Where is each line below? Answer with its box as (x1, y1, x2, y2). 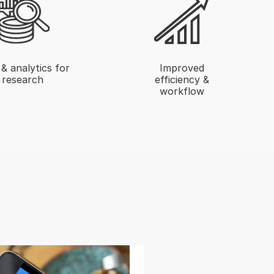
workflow (160, 84, 205, 97)
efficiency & (155, 73, 210, 86)
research (1, 73, 43, 86)
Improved (160, 61, 205, 74)
